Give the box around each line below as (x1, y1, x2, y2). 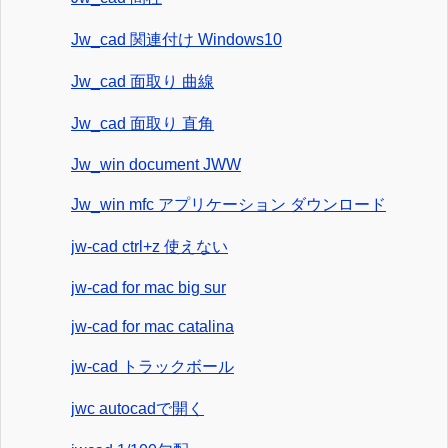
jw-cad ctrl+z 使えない (71, 238, 228, 256)
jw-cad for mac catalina (71, 318, 234, 336)
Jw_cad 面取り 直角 (71, 115, 214, 133)
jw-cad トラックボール (71, 358, 234, 376)
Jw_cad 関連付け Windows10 (71, 31, 282, 49)
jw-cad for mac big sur (71, 279, 226, 297)
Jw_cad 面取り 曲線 (71, 73, 214, 91)
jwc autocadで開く (71, 400, 204, 418)
